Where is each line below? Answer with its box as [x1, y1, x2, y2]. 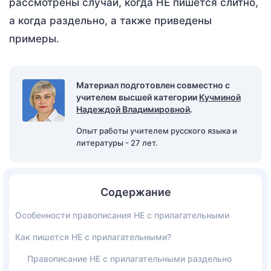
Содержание [100, 185, 171, 198]
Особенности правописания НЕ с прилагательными [15, 209, 229, 220]
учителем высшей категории [76, 91, 199, 102]
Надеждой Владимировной [76, 103, 190, 114]
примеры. [9, 32, 59, 45]
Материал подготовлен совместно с [76, 79, 230, 90]
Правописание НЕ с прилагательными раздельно [27, 253, 232, 264]
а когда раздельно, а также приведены [9, 14, 212, 27]
